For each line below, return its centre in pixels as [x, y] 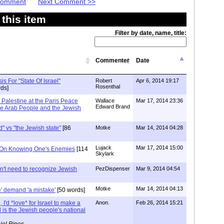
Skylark [105, 153]
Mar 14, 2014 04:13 [159, 188]
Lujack [103, 147]
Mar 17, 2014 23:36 [159, 100]
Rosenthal [108, 86]
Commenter [112, 60]
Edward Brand [113, 106]
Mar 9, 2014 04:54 [158, 168]
